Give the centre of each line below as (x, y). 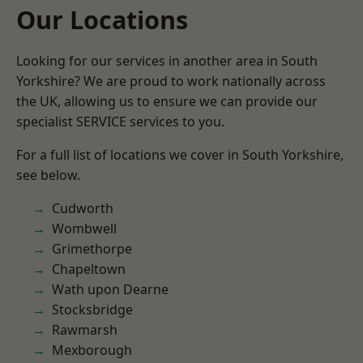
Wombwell (84, 228)
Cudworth (83, 208)
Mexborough (92, 350)
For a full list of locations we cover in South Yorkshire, (180, 155)
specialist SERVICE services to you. (120, 122)
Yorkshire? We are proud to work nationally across (171, 81)
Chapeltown (89, 269)
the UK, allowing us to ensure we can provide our (167, 101)
